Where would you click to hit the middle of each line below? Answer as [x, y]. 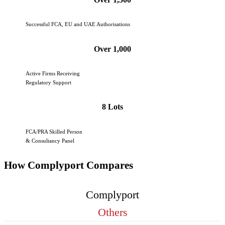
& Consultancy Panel [50, 140]
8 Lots [113, 107]
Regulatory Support [49, 83]
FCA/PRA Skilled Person [54, 131]
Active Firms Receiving [53, 74]
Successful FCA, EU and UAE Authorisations [78, 24]
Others [113, 212]
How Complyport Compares [69, 165]
